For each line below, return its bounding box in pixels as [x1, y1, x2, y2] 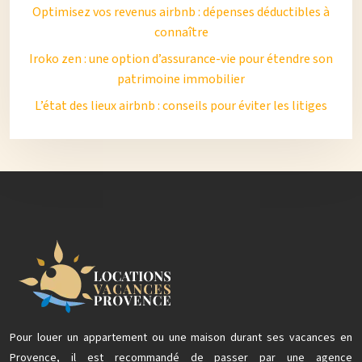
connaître [154, 23, 208, 41]
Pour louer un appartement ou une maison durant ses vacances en [10, 330, 352, 346]
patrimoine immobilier [117, 70, 245, 88]
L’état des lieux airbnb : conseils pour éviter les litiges [35, 97, 327, 115]
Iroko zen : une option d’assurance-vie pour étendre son [29, 50, 333, 68]
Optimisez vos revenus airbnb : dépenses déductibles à [32, 3, 330, 21]
